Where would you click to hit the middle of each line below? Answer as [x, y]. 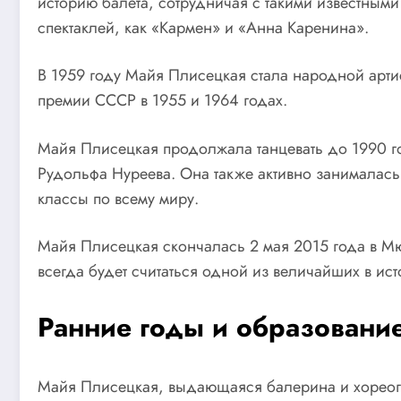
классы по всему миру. [118, 198]
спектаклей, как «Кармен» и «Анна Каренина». [203, 27]
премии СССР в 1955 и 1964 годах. [162, 101]
